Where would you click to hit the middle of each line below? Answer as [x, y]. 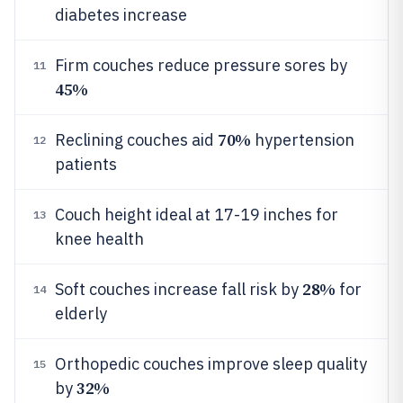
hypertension [302, 140]
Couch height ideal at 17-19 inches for [197, 215]
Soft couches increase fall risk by [179, 289]
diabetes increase [121, 15]
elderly [81, 313]
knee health [99, 239]
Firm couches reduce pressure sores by [201, 65]
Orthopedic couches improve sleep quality [211, 364]
